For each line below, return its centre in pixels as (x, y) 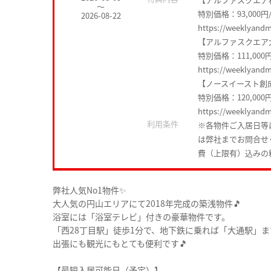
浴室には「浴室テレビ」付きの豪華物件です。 (141, 216)
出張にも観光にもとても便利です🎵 (120, 243)
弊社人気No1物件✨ (90, 190)
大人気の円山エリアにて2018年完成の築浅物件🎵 (147, 203)
